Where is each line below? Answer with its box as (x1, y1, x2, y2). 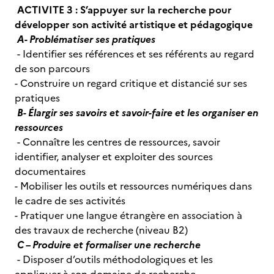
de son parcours (15, 61, 90, 76)
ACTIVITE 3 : (17, 2, 80, 17)
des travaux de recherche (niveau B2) (15, 223, 188, 237)
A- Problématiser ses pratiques (17, 32, 155, 46)
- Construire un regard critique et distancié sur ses (15, 76, 247, 91)
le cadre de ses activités (15, 193, 125, 208)
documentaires (15, 164, 86, 179)
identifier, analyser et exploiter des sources (15, 149, 213, 164)
